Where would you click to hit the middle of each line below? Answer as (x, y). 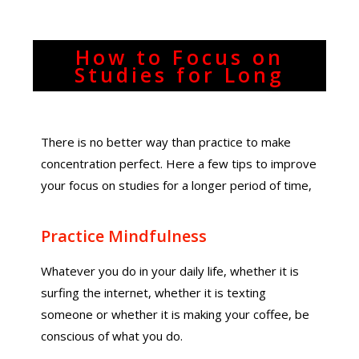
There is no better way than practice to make (166, 142)
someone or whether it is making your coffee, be (175, 314)
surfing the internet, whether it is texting (154, 292)
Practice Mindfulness (124, 236)
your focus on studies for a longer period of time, (177, 185)
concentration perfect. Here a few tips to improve (179, 163)
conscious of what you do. (112, 336)
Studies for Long (179, 75)
